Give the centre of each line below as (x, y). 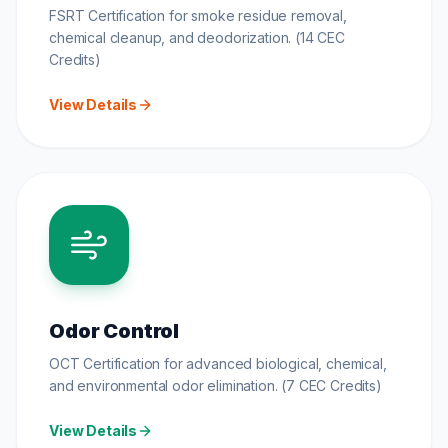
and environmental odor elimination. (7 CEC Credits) (215, 385)
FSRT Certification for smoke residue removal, (198, 15)
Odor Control (114, 330)
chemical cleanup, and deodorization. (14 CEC (197, 37)
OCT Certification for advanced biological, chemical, (218, 363)
